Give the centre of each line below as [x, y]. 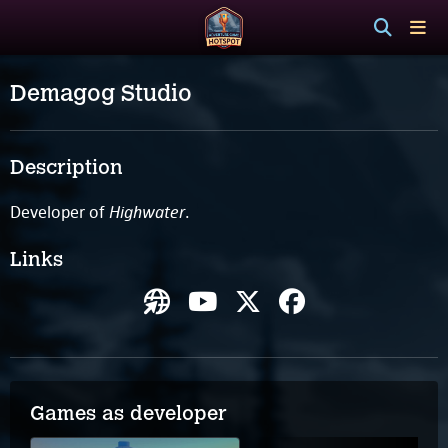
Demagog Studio [101, 93]
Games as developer [128, 412]
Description [66, 167]
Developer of [59, 211]
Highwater [147, 211]
